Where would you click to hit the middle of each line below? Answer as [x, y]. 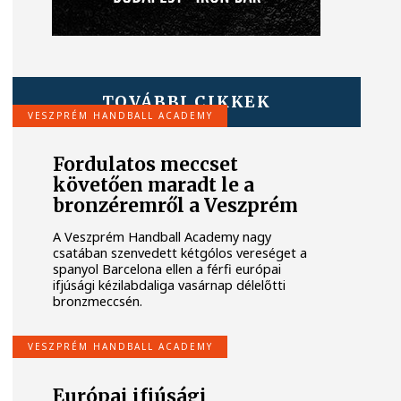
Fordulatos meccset [146, 165]
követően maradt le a [154, 186]
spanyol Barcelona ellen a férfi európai [167, 269]
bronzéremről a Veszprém [176, 206]
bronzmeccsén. [98, 301]
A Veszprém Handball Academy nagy [162, 236]
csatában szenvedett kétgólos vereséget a [180, 252]
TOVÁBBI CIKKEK [186, 101]
